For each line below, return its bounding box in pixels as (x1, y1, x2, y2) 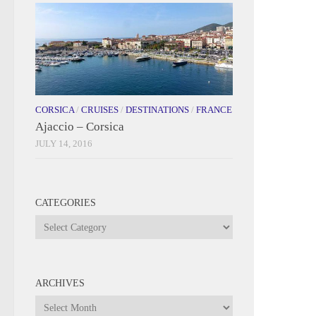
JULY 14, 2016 (35, 138, 92, 150)
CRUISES (81, 104, 119, 116)
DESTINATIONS (126, 104, 189, 116)
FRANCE (196, 104, 232, 116)
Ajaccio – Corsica (35, 120, 124, 134)
